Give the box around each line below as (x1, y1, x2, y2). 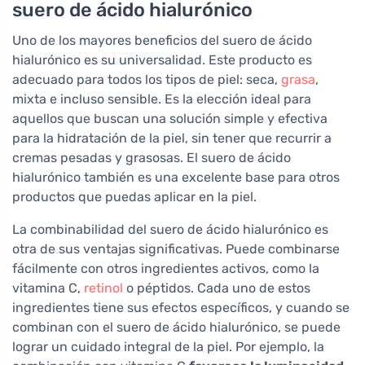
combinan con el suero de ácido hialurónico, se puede (12, 319, 341, 335)
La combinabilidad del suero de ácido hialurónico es (12, 221, 328, 237)
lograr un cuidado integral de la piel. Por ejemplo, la (12, 338, 324, 354)
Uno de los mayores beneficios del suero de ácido (12, 32, 312, 48)
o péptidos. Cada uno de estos (123, 279, 310, 296)
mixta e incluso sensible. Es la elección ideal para (12, 90, 311, 107)
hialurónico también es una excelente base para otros (12, 169, 340, 185)
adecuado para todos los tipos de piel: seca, (12, 71, 281, 87)
